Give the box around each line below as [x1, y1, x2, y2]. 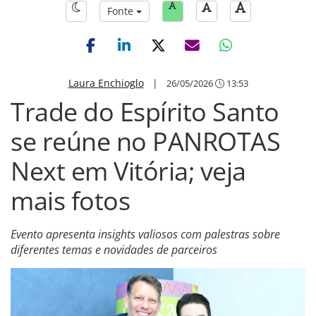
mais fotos [11, 183, 130, 218]
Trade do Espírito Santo [11, 95, 279, 129]
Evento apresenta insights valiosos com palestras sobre [11, 226, 280, 242]
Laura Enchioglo [68, 76, 144, 90]
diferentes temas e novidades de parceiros [11, 242, 217, 257]
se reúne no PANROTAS [11, 124, 280, 159]
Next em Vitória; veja [11, 154, 246, 188]
